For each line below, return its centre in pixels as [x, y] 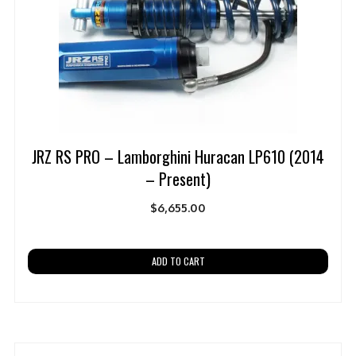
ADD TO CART [178, 261]
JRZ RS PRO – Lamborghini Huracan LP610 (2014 [178, 157]
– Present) [178, 179]
